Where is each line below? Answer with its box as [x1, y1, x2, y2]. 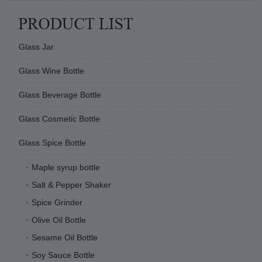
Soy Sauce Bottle [31, 250, 95, 260]
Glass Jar [18, 42, 54, 51]
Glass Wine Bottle [18, 65, 84, 75]
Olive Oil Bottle [31, 215, 86, 225]
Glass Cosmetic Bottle [18, 113, 100, 123]
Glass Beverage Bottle [18, 89, 101, 99]
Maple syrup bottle [31, 162, 100, 172]
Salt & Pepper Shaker [31, 180, 111, 189]
